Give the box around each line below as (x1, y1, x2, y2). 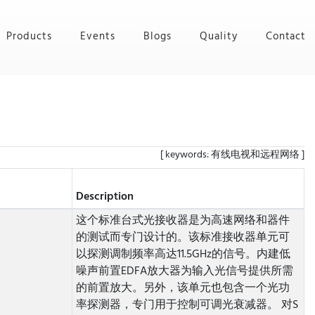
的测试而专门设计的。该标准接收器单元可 (75, 229, 290, 246)
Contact (265, 29, 307, 44)
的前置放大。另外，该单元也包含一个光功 (75, 280, 290, 297)
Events (80, 29, 115, 44)
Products (6, 29, 53, 44)
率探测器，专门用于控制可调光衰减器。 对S (75, 297, 298, 314)
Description (75, 188, 134, 205)
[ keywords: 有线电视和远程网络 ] (160, 148, 304, 162)
